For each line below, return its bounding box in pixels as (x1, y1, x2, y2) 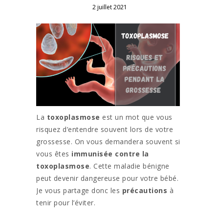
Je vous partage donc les (36, 186, 122, 196)
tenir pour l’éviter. (36, 198, 95, 208)
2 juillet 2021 (92, 3, 127, 12)
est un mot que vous (100, 112, 173, 122)
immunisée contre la (71, 149, 149, 159)
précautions (122, 186, 167, 196)
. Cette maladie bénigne (89, 161, 170, 171)
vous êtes (36, 149, 71, 159)
